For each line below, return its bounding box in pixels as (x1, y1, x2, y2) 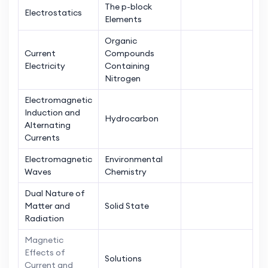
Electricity (25, 60, 65, 71)
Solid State (105, 200, 149, 211)
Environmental (105, 153, 163, 165)
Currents (25, 132, 60, 143)
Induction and (25, 106, 80, 118)
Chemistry (105, 166, 147, 177)
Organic (105, 35, 137, 46)
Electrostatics (25, 7, 82, 18)
